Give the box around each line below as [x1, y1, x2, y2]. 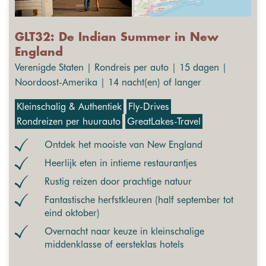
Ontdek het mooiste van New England [45, 139, 202, 151]
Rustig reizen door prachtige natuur [45, 176, 192, 188]
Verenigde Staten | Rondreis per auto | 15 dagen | [15, 62, 227, 74]
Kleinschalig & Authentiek [17, 101, 122, 113]
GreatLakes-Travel [127, 116, 201, 128]
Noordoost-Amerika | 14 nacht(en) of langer [15, 77, 201, 88]
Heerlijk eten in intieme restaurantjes [45, 157, 197, 169]
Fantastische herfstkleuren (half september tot [45, 194, 233, 206]
